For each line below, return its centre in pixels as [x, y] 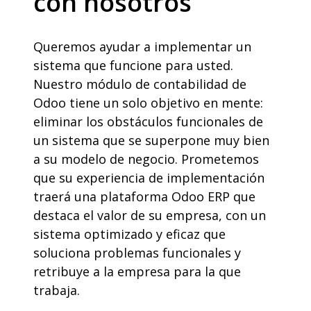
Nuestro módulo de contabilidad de [140, 84]
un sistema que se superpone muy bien [151, 140]
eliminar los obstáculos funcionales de [148, 121]
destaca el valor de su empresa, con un [150, 215]
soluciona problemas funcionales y [137, 253]
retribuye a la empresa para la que [137, 271]
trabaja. [57, 290]
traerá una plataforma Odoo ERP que [144, 196]
